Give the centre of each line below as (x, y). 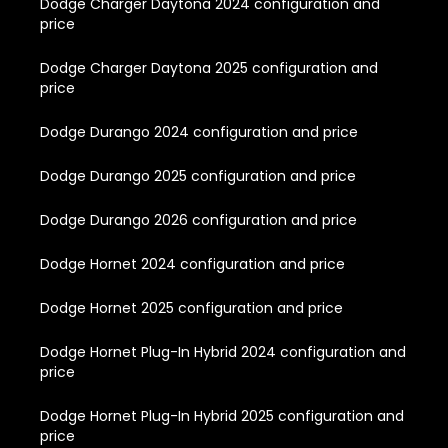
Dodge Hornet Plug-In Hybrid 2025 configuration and (222, 415)
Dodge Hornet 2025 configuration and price (191, 307)
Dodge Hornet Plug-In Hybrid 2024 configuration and (223, 351)
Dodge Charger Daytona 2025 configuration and (209, 67)
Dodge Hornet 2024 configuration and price (192, 263)
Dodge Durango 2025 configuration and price (198, 175)
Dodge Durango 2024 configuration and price (199, 131)
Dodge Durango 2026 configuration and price (198, 219)
